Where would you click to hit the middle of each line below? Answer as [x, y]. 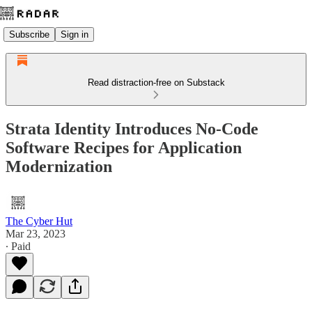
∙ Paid [18, 246]
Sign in [75, 34]
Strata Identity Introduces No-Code [132, 128]
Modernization [59, 166]
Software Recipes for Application [124, 147]
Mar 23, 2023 [36, 233]
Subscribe [29, 34]
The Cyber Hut [39, 221]
